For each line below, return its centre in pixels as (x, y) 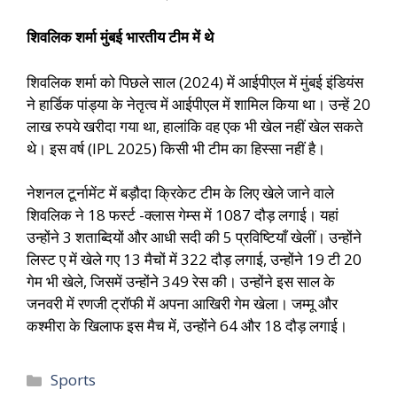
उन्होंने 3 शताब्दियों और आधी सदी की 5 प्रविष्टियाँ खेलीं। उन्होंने (194, 237)
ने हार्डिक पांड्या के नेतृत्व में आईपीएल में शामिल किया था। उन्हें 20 (198, 104)
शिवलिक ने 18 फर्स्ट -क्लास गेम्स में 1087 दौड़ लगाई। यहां (183, 215)
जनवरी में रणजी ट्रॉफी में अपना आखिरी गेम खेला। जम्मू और (182, 304)
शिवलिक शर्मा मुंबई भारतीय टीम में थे (120, 37)
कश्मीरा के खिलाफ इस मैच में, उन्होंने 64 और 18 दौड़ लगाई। (187, 326)
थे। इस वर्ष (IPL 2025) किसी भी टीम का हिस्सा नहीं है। (176, 148)
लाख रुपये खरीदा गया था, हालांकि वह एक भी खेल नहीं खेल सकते (195, 126)
